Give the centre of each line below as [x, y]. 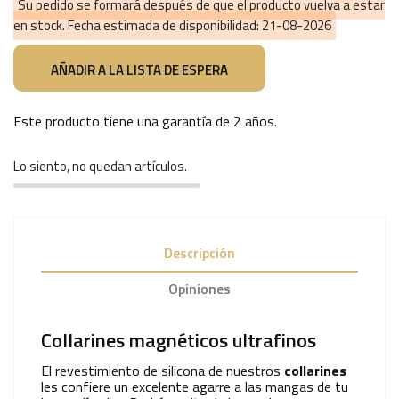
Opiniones [199, 288]
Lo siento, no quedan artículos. [100, 166]
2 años [254, 121]
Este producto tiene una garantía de [123, 121]
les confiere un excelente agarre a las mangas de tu [195, 386]
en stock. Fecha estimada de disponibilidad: [138, 26]
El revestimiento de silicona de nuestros [163, 370]
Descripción [199, 252]
